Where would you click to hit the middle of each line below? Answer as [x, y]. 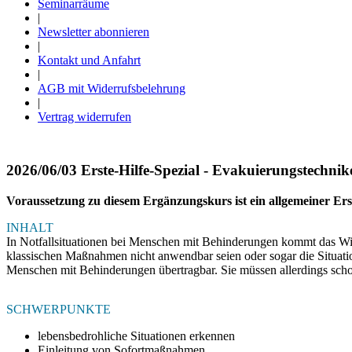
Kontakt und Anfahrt [89, 60]
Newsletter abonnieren [93, 32]
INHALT [30, 227]
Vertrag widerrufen [84, 117]
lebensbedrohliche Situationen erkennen [136, 335]
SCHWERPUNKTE [59, 309]
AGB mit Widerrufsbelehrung [112, 88]
